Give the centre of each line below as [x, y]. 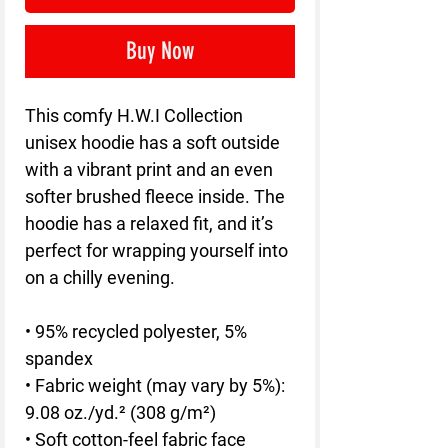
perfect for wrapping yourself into [156, 251]
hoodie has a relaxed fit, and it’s [149, 224]
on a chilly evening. [100, 278]
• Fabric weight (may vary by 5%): [155, 386]
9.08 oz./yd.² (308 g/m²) [120, 413]
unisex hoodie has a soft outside [152, 143]
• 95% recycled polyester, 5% [136, 332]
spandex [59, 359]
